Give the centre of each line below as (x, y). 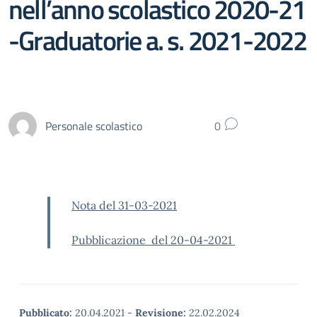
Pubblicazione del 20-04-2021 (153, 240)
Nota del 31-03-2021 (124, 205)
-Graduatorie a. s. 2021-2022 (158, 40)
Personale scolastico (94, 126)
